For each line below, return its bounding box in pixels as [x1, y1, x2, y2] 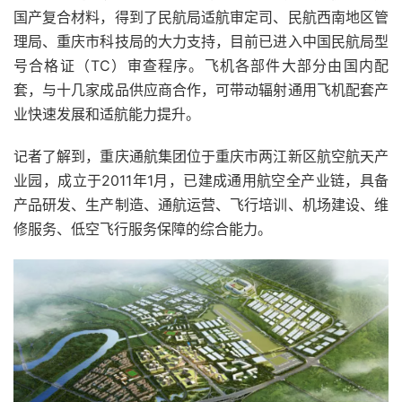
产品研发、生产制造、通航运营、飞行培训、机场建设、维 [13, 196, 389, 214]
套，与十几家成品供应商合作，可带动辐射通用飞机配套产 [13, 81, 389, 100]
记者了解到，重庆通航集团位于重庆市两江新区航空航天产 [13, 147, 389, 166]
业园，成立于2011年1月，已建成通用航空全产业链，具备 [13, 171, 389, 190]
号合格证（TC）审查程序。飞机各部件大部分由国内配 [13, 57, 389, 75]
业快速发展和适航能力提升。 [13, 105, 200, 124]
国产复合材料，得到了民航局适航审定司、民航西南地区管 [13, 8, 389, 27]
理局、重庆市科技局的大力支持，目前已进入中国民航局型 [13, 32, 389, 51]
